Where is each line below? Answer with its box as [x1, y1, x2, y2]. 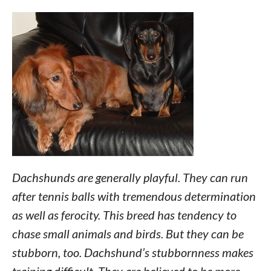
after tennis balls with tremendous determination [11, 189, 256, 203]
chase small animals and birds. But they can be [11, 226, 244, 241]
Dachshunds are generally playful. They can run [11, 170, 248, 184]
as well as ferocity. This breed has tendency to [11, 207, 237, 222]
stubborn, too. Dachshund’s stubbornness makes [11, 245, 253, 260]
